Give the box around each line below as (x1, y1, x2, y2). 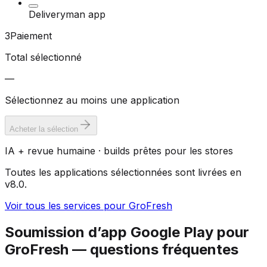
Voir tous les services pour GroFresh (5, 200, 172, 212)
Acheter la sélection (10, 125, 78, 134)
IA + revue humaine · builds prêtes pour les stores (5, 145, 233, 157)
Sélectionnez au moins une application (5, 94, 179, 107)
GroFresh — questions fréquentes (5, 241, 238, 259)
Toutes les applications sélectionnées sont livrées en (5, 166, 241, 179)
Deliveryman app (29, 8, 105, 21)
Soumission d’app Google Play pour (5, 223, 249, 241)
